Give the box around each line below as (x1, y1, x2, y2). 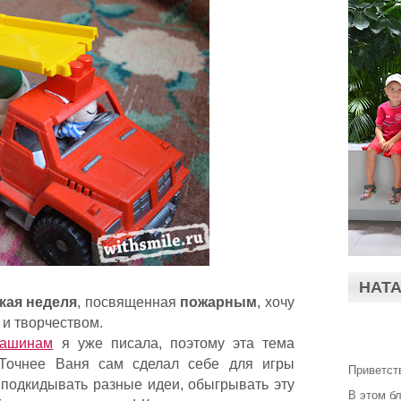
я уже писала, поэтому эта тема (53, 336, 295, 351)
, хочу (257, 294, 294, 310)
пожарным (180, 294, 258, 310)
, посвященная (77, 294, 181, 310)
